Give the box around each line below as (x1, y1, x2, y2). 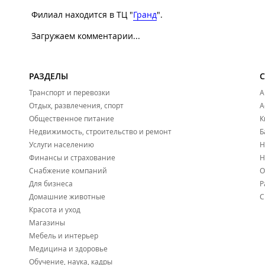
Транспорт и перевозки (29, 88, 110, 98)
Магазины (29, 218, 65, 228)
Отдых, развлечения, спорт (29, 101, 124, 111)
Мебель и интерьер (29, 231, 98, 241)
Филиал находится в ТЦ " (31, 9, 133, 21)
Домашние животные (29, 192, 105, 202)
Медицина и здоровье (29, 244, 108, 254)
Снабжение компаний (29, 166, 107, 176)
